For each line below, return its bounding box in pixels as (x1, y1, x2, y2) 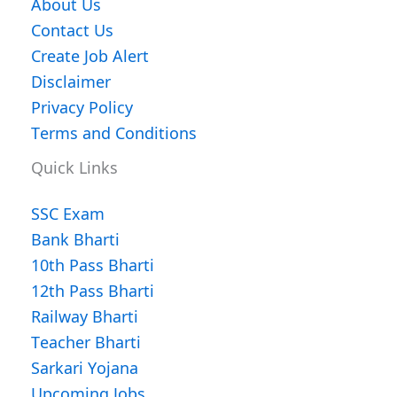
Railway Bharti (31, 303, 138, 327)
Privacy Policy (31, 95, 133, 118)
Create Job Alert (31, 43, 149, 66)
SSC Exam (31, 200, 105, 224)
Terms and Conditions (31, 121, 197, 144)
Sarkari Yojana (31, 354, 138, 378)
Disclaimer (31, 69, 111, 92)
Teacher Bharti (31, 329, 141, 353)
